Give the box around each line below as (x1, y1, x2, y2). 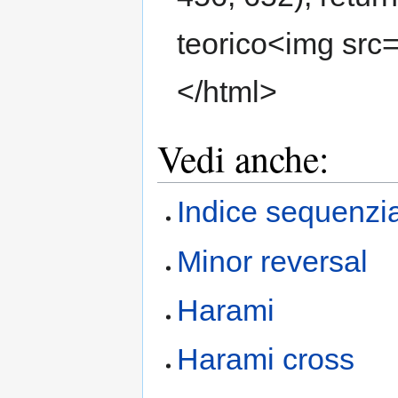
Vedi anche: (157, 132, 330, 183)
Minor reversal (177, 243, 369, 278)
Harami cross (177, 342, 355, 377)
